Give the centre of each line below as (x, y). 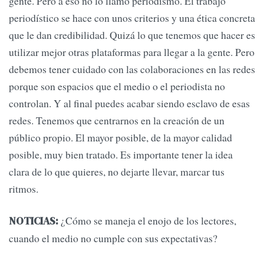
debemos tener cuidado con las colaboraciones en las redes (132, 69)
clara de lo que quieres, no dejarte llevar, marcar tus (117, 172)
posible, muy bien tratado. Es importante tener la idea (121, 155)
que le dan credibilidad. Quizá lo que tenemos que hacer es (132, 35)
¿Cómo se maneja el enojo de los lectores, (147, 220)
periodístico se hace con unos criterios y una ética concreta (132, 18)
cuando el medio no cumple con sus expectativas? (113, 238)
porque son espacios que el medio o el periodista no (117, 86)
